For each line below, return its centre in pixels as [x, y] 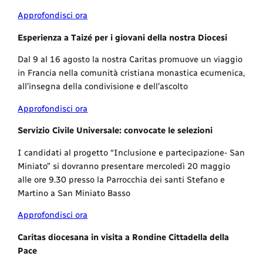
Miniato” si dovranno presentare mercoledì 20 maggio [124, 166]
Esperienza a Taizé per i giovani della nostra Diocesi [123, 37]
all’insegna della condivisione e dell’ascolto [103, 87]
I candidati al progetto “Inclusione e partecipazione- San [131, 152]
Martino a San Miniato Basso [74, 193]
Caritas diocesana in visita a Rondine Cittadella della [124, 237]
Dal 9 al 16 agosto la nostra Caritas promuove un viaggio [130, 60]
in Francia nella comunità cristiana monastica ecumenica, [131, 73]
